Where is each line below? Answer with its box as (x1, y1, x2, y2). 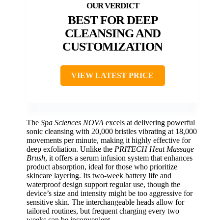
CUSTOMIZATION (62, 40, 163, 54)
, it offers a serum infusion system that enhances (45, 154, 192, 163)
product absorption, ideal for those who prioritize (27, 163, 177, 171)
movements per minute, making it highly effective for (27, 136, 191, 145)
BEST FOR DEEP (67, 13, 158, 27)
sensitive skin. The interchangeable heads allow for (27, 198, 184, 207)
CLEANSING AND (64, 27, 161, 40)
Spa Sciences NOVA (41, 118, 104, 127)
